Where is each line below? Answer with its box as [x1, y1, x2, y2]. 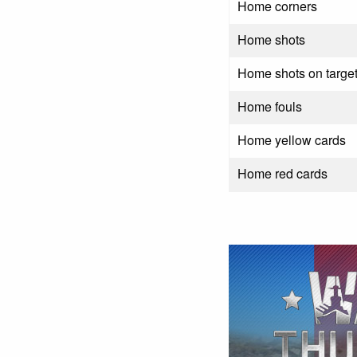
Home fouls [237, 97, 303, 116]
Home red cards [237, 164, 328, 183]
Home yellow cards [237, 131, 347, 150]
